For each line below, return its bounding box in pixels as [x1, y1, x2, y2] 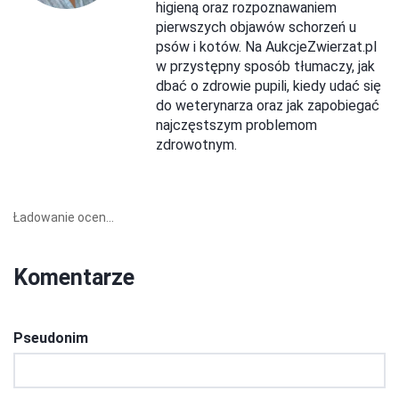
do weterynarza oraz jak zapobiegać [156, 97, 379, 115]
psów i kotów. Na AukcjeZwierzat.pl [156, 38, 377, 56]
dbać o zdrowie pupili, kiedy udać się [156, 77, 381, 95]
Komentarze [13, 265, 134, 291]
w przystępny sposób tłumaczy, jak [156, 58, 375, 76]
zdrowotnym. [156, 136, 237, 154]
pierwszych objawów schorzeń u [156, 19, 356, 37]
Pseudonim [13, 330, 88, 347]
